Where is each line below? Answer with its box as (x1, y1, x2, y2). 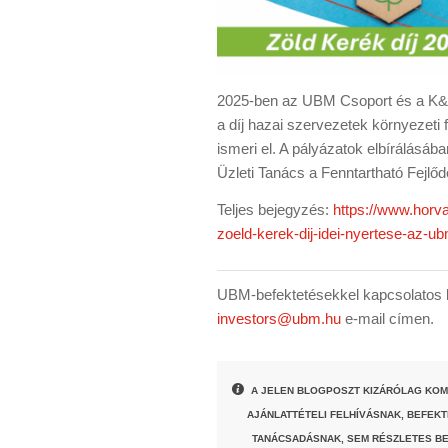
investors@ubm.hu (217, 310, 341, 328)
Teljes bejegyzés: (217, 200, 333, 218)
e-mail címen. (341, 310, 434, 328)
